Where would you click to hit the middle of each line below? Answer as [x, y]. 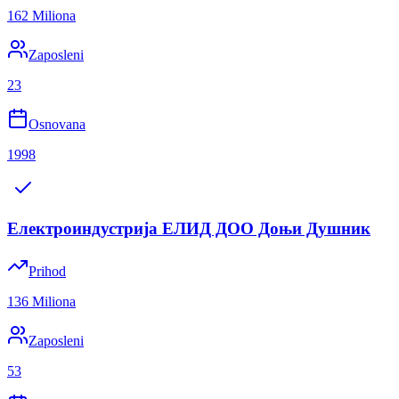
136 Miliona [41, 302]
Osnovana [57, 124]
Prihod [47, 272]
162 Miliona [41, 15]
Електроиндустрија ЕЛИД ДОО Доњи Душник [189, 228]
